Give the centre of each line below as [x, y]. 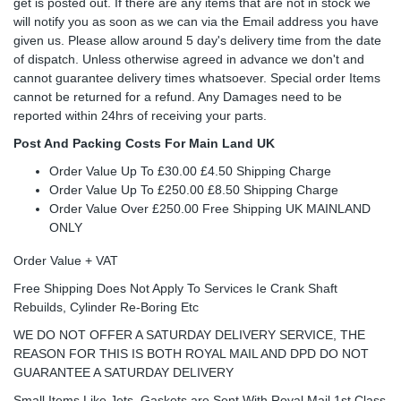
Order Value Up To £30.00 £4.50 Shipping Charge [190, 171]
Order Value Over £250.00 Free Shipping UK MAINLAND [210, 208]
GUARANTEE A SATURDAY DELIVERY [124, 372]
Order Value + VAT [66, 260]
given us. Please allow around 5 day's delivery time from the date [197, 40]
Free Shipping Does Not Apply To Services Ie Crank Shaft [175, 288]
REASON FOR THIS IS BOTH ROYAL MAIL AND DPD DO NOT [191, 353]
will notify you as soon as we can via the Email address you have [196, 21]
